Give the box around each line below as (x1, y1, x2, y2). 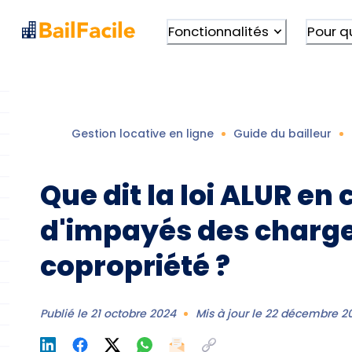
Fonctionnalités (167, 21, 269, 41)
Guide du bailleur (233, 125, 332, 141)
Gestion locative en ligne (71, 125, 214, 141)
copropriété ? (40, 246, 231, 285)
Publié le (40, 305, 91, 321)
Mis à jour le (196, 305, 266, 321)
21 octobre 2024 (90, 305, 177, 321)
